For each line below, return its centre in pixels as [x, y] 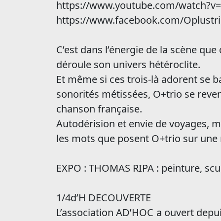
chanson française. [99, 109]
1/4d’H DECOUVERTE [104, 198]
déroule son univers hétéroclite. [128, 64]
